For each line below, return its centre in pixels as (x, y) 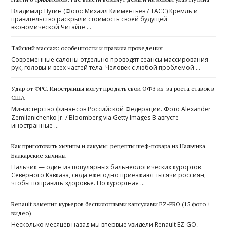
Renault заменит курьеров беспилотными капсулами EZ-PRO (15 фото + (111, 204)
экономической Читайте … (51, 27)
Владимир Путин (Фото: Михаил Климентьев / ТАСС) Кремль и (105, 11)
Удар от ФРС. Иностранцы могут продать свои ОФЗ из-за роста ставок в (113, 88)
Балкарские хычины (39, 155)
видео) (22, 213)
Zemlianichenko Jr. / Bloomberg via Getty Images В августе (95, 117)
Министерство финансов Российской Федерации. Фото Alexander (111, 109)
